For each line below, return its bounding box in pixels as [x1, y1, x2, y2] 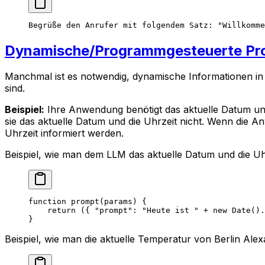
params [104, 197, 132, 206]
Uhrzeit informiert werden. [5, 127, 124, 140]
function [28, 197, 66, 206]
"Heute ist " [142, 206, 199, 215]
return [28, 206, 76, 215]
